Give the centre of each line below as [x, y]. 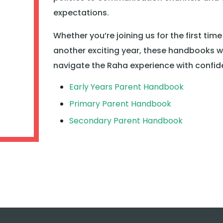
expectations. [81, 13]
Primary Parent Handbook [120, 104]
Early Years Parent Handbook [126, 87]
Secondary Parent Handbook [126, 121]
